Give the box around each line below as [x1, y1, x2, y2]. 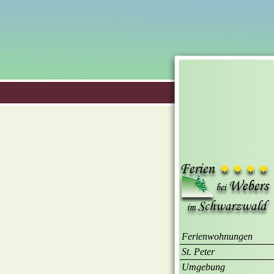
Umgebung [182, 262, 225, 272]
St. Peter [182, 246, 215, 257]
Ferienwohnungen [182, 231, 253, 242]
